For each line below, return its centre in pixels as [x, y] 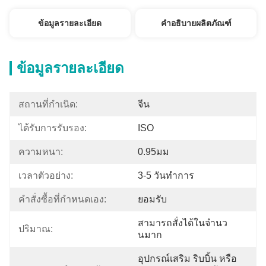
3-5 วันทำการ [166, 175]
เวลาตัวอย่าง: [46, 175]
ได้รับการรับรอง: [53, 128]
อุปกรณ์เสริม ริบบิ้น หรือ [187, 259]
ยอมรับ [152, 199]
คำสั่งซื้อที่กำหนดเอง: [62, 199]
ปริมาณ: [36, 229]
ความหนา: [41, 152]
